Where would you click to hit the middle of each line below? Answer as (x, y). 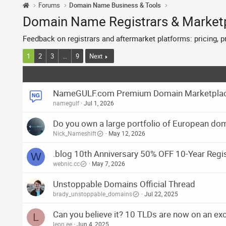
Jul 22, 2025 (161, 194)
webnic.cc (66, 164)
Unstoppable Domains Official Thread (124, 184)
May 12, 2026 (127, 133)
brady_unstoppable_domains (93, 194)
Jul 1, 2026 (99, 103)
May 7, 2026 (108, 164)
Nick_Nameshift (75, 133)
